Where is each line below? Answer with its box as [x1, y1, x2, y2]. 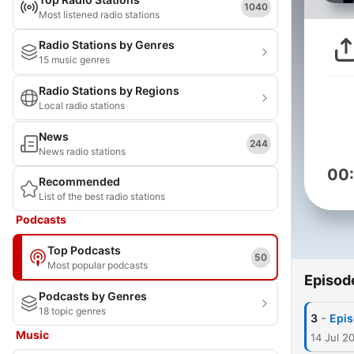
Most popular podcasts [47, 259, 148, 271]
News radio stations [39, 145, 126, 157]
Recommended [39, 175, 120, 188]
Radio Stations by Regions [39, 84, 179, 97]
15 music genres [39, 54, 110, 66]
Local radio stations [39, 100, 125, 111]
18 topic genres [39, 305, 106, 317]
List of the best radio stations [39, 190, 165, 202]
